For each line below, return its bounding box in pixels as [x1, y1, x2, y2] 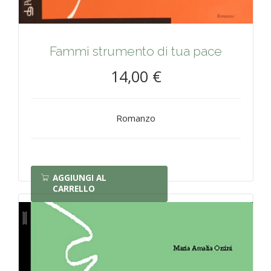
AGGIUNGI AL [53, 172, 106, 184]
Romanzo [116, 112, 155, 125]
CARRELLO [53, 183, 95, 195]
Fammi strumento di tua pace [50, 44, 222, 59]
